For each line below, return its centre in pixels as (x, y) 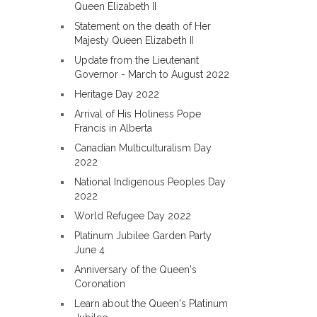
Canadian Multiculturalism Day (143, 148)
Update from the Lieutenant (137, 60)
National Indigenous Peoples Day (150, 182)
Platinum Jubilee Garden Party (143, 236)
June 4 (90, 250)
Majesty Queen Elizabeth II (134, 40)
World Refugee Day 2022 (133, 216)
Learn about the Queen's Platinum (151, 304)
